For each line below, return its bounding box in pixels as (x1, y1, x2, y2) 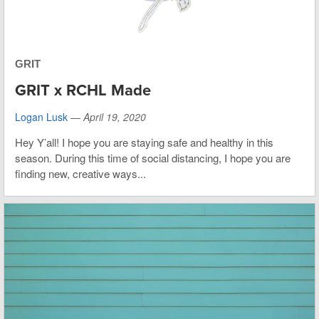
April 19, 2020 (83, 109, 146, 124)
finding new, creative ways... (15, 165, 146, 181)
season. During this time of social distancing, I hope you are (15, 150, 291, 165)
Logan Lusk (15, 109, 68, 124)
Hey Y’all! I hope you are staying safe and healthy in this (15, 134, 273, 150)
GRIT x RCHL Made (15, 80, 151, 100)
